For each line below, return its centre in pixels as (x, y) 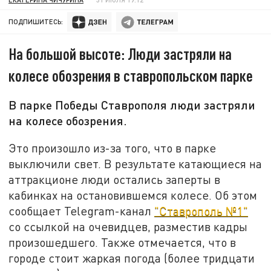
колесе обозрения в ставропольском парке (131, 76)
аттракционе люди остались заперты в (115, 179)
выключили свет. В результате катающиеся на (135, 163)
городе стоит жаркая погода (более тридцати (132, 258)
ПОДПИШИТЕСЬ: (36, 22)
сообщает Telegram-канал (82, 211)
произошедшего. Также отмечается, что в (122, 242)
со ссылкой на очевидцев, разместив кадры (128, 226)
